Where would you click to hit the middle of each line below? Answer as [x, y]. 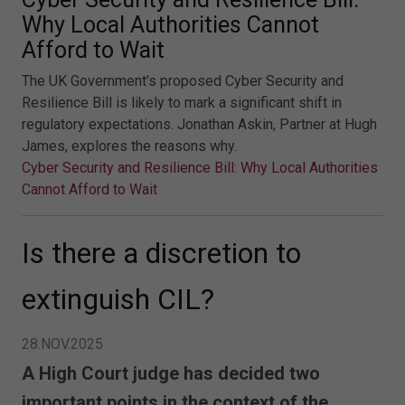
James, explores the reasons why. [129, 146]
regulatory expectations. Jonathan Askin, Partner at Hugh [199, 124]
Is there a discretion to [161, 253]
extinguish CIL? [118, 299]
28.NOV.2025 [62, 344]
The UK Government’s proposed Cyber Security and [183, 80]
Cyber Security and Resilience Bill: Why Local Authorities [200, 167]
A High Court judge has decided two [171, 373]
